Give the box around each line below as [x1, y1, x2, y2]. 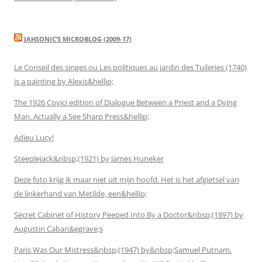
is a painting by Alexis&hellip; [14, 75, 113, 87]
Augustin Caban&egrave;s [14, 223, 103, 234]
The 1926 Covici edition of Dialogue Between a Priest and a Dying [14, 96, 237, 108]
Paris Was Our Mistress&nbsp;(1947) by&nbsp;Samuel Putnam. [14, 244, 232, 255]
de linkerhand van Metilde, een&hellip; [14, 188, 147, 199]
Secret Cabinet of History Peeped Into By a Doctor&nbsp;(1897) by [14, 209, 243, 220]
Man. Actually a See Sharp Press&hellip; [14, 111, 149, 122]
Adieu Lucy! [14, 132, 54, 143]
